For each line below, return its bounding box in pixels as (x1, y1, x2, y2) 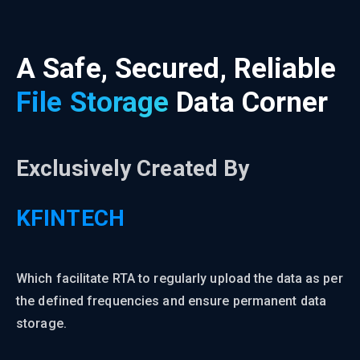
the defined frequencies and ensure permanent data (16, 292, 326, 309)
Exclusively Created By (16, 154, 250, 182)
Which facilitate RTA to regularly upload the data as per (16, 270, 343, 286)
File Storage (16, 85, 177, 119)
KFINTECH (16, 204, 125, 231)
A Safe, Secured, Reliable (16, 51, 337, 85)
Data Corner (176, 85, 329, 119)
